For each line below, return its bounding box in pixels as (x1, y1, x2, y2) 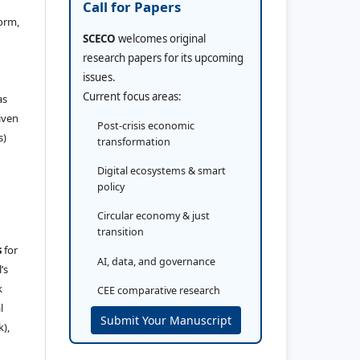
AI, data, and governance (97, 254, 215, 268)
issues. (83, 69, 116, 84)
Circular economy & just (97, 209, 210, 223)
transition (97, 225, 144, 239)
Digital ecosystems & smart (97, 164, 226, 178)
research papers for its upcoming (83, 50, 243, 65)
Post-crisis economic (97, 118, 194, 133)
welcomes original (116, 31, 206, 46)
